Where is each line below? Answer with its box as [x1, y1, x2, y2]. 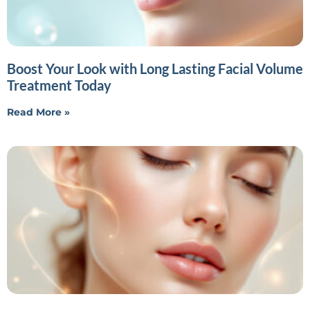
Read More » [7, 105, 70, 118]
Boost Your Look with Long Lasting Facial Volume [7, 60, 303, 77]
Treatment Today [7, 76, 111, 93]
